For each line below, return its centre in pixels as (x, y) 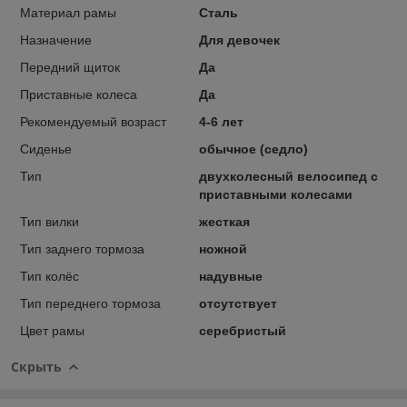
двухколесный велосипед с (288, 176)
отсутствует (238, 303)
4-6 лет (221, 121)
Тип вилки (50, 221)
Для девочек (239, 40)
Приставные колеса (79, 94)
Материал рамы (68, 12)
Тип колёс (50, 276)
